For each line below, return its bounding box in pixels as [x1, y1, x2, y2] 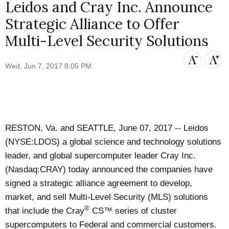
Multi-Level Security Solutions [5, 31, 209, 50]
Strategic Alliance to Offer [5, 14, 180, 33]
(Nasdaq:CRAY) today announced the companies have [5, 165, 213, 175]
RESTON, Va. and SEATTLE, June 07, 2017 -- [5, 123, 184, 133]
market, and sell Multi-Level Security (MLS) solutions [5, 192, 209, 202]
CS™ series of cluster [89, 206, 177, 216]
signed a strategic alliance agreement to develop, [5, 178, 193, 189]
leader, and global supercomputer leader [5, 151, 161, 161]
